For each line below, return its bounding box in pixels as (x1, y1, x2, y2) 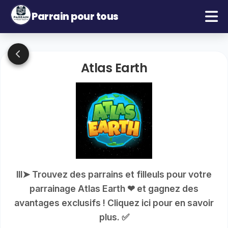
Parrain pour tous (32, 9, 119, 23)
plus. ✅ (99, 212, 129, 222)
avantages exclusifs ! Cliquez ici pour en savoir (14, 197, 214, 208)
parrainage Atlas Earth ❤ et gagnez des (30, 183, 198, 194)
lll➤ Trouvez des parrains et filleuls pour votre (16, 169, 212, 180)
